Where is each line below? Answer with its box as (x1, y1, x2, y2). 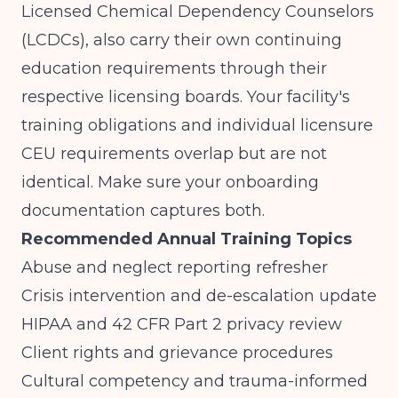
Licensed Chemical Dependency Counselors (21, 2, 374, 21)
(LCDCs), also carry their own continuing (21, 30, 342, 50)
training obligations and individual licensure (21, 115, 373, 135)
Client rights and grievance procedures (21, 343, 333, 362)
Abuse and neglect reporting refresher (21, 258, 328, 277)
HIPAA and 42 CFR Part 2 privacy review (21, 314, 342, 334)
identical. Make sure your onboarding (21, 172, 319, 192)
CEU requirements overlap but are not (21, 144, 327, 163)
